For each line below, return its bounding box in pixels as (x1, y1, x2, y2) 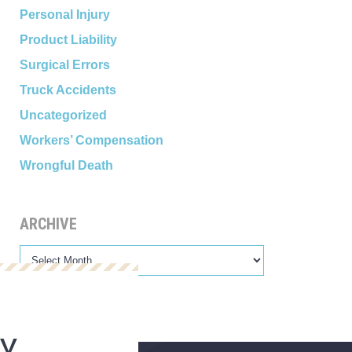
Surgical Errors (19, 58, 110, 71)
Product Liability (19, 33, 117, 46)
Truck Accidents (19, 83, 116, 97)
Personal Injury (19, 8, 110, 21)
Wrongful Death (19, 159, 113, 172)
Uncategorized (19, 108, 107, 122)
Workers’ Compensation (19, 134, 163, 147)
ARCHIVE (19, 214, 77, 233)
